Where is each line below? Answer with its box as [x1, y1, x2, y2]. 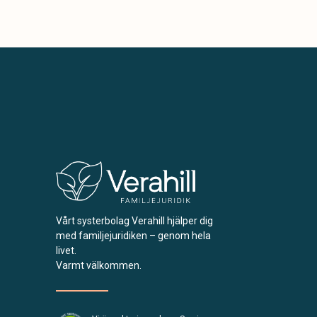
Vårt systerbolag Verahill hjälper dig [56, 214, 214, 226]
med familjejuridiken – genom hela [56, 229, 212, 241]
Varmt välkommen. [56, 259, 142, 271]
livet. [56, 244, 77, 256]
